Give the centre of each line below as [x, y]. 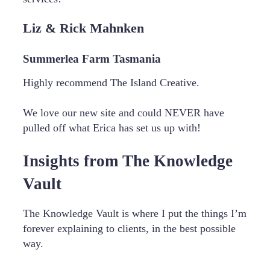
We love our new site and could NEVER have [124, 113]
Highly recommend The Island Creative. [111, 83]
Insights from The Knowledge [128, 161]
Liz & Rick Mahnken [83, 29]
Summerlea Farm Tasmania [92, 58]
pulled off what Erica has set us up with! [112, 128]
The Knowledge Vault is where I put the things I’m [135, 214]
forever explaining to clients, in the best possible [129, 229]
